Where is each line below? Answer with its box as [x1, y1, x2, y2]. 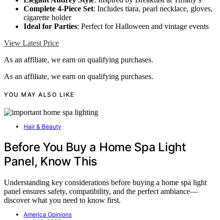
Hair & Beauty [24, 123, 61, 130]
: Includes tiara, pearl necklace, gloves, [93, 4, 213, 13]
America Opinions [24, 210, 72, 218]
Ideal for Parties [24, 22, 77, 30]
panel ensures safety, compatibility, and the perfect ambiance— [4, 187, 198, 195]
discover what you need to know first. [4, 195, 121, 204]
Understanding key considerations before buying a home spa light [4, 178, 207, 187]
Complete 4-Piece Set [24, 4, 93, 13]
